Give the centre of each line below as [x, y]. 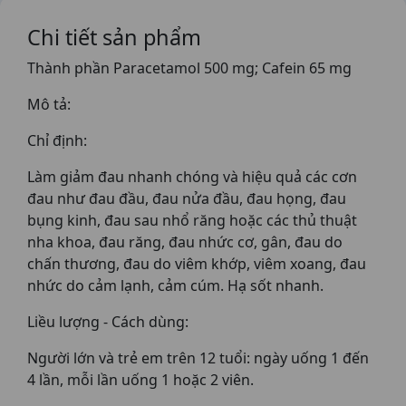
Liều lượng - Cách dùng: [108, 322]
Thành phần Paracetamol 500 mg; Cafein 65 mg [189, 68]
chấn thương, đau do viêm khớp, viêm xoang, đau [197, 264]
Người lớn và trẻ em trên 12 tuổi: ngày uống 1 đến [198, 358]
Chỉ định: [57, 140]
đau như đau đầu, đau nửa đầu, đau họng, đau [187, 198]
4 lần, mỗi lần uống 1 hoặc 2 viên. [140, 380]
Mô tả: [49, 104]
